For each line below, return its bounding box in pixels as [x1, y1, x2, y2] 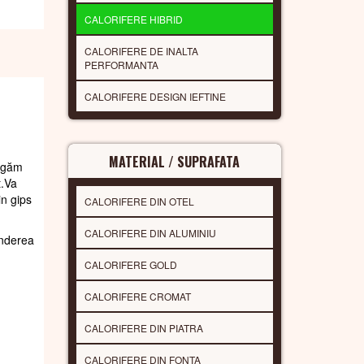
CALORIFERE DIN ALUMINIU [84, 225, 216, 240]
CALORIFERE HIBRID [84, 11, 183, 26]
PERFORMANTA [84, 57, 158, 71]
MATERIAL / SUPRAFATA [109, 151, 240, 171]
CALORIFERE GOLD [84, 257, 177, 271]
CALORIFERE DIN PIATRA [84, 320, 203, 335]
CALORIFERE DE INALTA [84, 43, 198, 58]
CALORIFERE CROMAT [84, 288, 191, 303]
